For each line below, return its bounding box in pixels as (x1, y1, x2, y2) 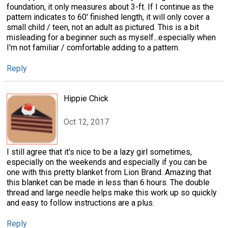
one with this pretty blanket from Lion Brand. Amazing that (7, 167, 211, 178)
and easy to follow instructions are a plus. (7, 198, 154, 208)
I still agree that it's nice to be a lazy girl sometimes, (7, 147, 192, 157)
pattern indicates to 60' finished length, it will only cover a (7, 12, 210, 22)
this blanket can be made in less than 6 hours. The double (7, 178, 210, 188)
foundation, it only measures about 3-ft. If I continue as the (7, 2, 214, 12)
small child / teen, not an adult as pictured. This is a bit (7, 22, 199, 32)
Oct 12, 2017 (64, 117, 109, 127)
